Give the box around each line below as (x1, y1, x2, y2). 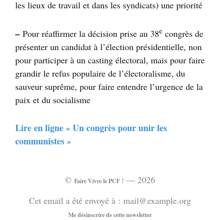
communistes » (15, 134, 71, 147)
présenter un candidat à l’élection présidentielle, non (15, 40, 202, 53)
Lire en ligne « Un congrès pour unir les (15, 121, 167, 134)
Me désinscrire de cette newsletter (68, 211, 152, 219)
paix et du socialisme (15, 93, 90, 106)
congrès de (163, 27, 203, 39)
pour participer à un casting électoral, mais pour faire (15, 54, 205, 66)
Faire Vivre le (74, 177, 109, 185)
